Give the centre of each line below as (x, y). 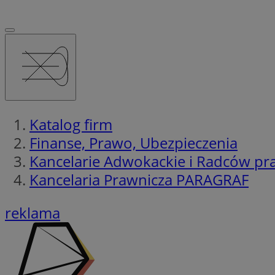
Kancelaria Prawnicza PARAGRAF (139, 179)
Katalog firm (71, 124)
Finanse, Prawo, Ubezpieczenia (134, 142)
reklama (33, 212)
